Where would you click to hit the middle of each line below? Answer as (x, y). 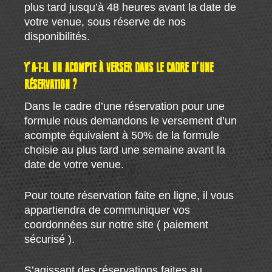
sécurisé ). (50, 239)
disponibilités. (57, 36)
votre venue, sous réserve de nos (105, 22)
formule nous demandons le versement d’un (131, 121)
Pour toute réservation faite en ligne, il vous (129, 195)
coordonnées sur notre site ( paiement (117, 224)
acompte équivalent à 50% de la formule (122, 135)
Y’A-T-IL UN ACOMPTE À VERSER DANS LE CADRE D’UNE (119, 68)
